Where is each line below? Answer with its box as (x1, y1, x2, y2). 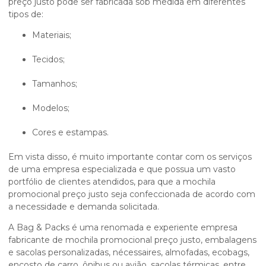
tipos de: (8, 8, 43, 20)
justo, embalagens (178, 234, 256, 245)
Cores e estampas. (38, 126, 109, 138)
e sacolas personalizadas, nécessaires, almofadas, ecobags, (8, 246, 249, 258)
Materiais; (40, 29, 71, 40)
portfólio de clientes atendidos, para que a (8, 176, 183, 187)
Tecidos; (36, 53, 65, 65)
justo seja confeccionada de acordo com (86, 188, 255, 199)
